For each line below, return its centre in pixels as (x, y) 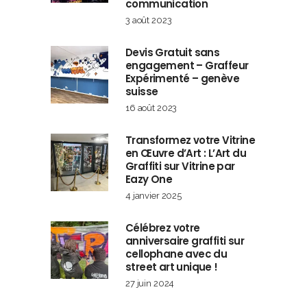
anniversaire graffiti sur (185, 241)
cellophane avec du (176, 254)
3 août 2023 (149, 21)
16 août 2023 (151, 108)
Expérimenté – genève (182, 79)
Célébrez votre (163, 228)
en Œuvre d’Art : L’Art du (186, 153)
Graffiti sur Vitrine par (180, 167)
